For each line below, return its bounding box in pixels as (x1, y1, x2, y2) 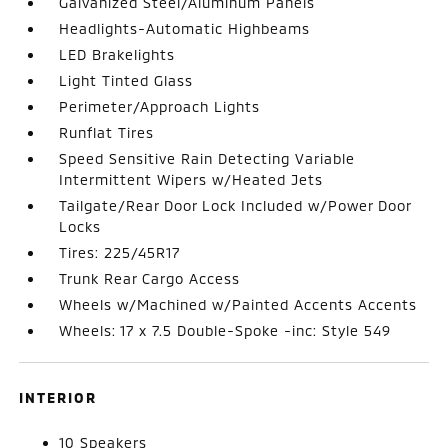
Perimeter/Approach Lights (59, 97, 261, 115)
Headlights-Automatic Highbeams (59, 19, 311, 37)
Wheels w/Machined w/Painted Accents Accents (59, 295, 418, 313)
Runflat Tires (59, 123, 155, 141)
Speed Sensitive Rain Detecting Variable (59, 149, 356, 167)
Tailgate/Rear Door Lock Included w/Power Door (59, 196, 412, 214)
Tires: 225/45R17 (59, 243, 181, 261)
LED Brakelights (59, 45, 176, 63)
